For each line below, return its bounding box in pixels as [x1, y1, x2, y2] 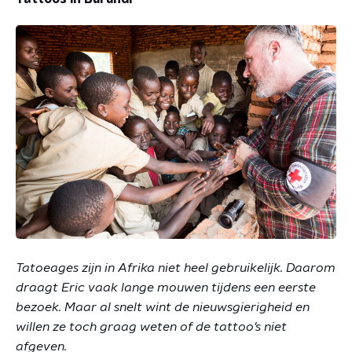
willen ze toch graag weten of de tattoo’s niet [16, 321, 287, 333]
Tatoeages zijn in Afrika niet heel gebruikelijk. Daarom [16, 262, 335, 274]
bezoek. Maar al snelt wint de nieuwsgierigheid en [16, 301, 310, 313]
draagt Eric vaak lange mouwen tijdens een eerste [16, 281, 316, 294]
